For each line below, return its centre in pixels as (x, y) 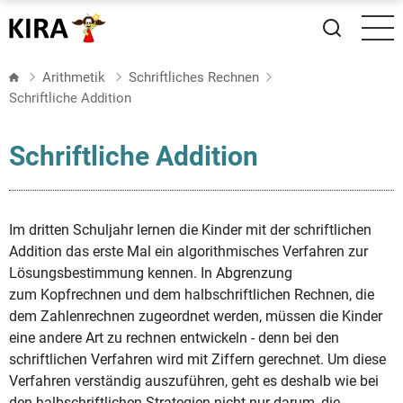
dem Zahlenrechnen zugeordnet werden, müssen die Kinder (196, 316)
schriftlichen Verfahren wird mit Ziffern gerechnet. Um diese (197, 359)
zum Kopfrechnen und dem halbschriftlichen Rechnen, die (192, 295)
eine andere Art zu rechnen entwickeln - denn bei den (174, 338)
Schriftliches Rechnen (194, 77)
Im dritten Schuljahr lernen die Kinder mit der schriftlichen (190, 230)
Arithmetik (76, 77)
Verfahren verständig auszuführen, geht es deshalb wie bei (194, 381)
